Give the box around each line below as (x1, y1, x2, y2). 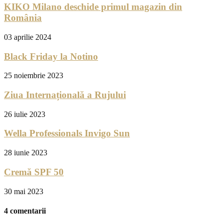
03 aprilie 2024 (4, 32, 51, 41)
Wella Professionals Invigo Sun (4, 128, 130, 139)
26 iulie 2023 (4, 110, 45, 118)
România (4, 12, 42, 23)
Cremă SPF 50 (4, 166, 64, 177)
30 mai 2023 (4, 187, 43, 196)
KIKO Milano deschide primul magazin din (4, 1, 182, 12)
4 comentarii (4, 206, 46, 215)
